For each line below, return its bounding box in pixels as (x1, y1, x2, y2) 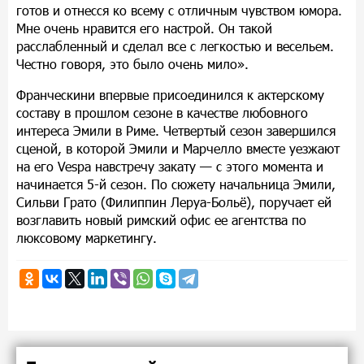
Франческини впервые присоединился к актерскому (16, 86, 324, 102)
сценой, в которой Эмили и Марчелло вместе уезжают (16, 140, 340, 156)
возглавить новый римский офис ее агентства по (16, 211, 306, 227)
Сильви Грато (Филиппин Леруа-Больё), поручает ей (16, 193, 331, 210)
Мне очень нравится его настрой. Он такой (16, 19, 272, 36)
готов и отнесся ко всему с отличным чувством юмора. (16, 2, 342, 18)
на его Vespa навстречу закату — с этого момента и (16, 158, 323, 174)
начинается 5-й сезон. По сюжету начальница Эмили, (16, 175, 336, 192)
